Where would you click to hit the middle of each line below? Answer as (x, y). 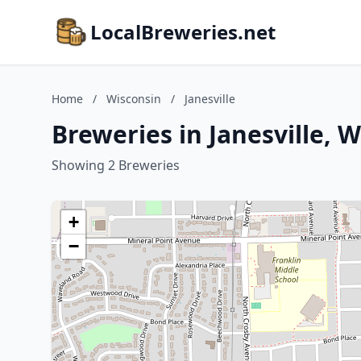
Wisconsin (134, 99)
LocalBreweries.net (183, 32)
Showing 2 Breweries (116, 165)
